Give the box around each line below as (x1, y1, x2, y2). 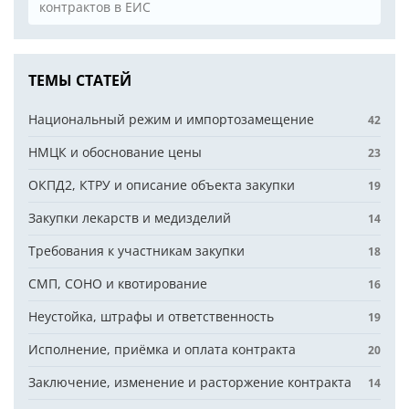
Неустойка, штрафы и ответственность (28, 308, 274, 325)
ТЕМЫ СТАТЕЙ (28, 70, 131, 90)
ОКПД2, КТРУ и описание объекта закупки (28, 176, 295, 194)
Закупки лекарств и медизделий (28, 209, 231, 226)
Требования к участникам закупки (28, 242, 245, 259)
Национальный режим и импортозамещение (28, 110, 314, 128)
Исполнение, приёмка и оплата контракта (28, 341, 296, 358)
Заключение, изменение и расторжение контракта (28, 373, 351, 391)
